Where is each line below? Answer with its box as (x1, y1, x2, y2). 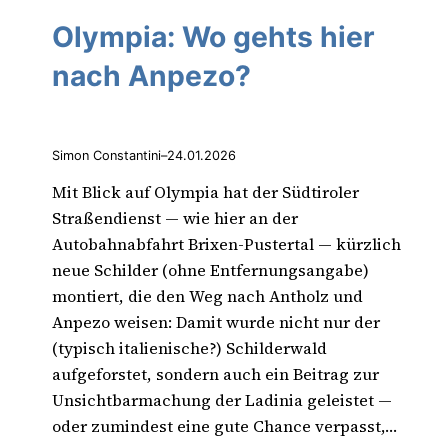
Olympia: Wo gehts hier (52, 19, 375, 54)
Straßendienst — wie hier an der (52, 206, 298, 229)
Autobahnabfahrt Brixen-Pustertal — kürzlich (52, 232, 401, 255)
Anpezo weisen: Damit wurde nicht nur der (52, 310, 380, 333)
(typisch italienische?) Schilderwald (52, 336, 327, 359)
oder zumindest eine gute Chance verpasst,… (52, 414, 397, 437)
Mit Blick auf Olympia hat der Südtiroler (52, 180, 359, 203)
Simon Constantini (52, 148, 161, 164)
